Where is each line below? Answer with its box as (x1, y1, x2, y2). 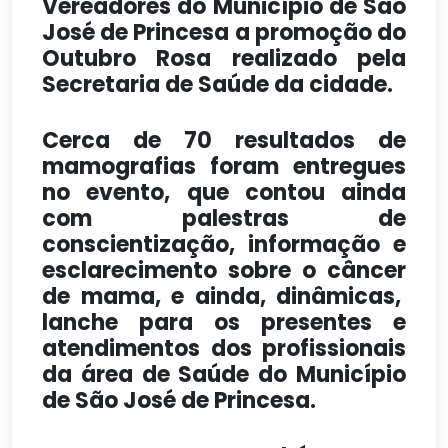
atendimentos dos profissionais (42, 333, 406, 364)
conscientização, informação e (42, 229, 406, 260)
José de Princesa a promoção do (42, 17, 406, 48)
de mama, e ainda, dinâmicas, (42, 281, 406, 312)
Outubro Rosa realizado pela (42, 43, 406, 74)
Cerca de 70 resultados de (42, 125, 406, 156)
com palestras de (42, 203, 406, 234)
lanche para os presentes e (42, 307, 406, 338)
